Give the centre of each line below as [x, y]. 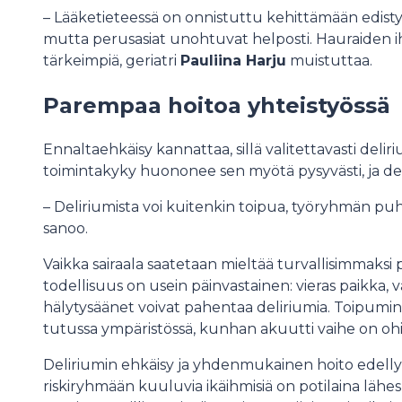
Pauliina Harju [233, 60]
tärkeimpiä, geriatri [112, 60]
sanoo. [66, 229]
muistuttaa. [329, 60]
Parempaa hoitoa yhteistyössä [217, 105]
